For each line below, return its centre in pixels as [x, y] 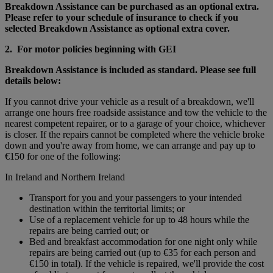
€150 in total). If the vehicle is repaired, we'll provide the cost [147, 263]
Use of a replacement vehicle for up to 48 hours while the [139, 219]
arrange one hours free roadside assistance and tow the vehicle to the [136, 112]
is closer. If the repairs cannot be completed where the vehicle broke [135, 134]
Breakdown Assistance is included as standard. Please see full [130, 69]
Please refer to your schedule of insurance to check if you [122, 17]
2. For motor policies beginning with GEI [90, 49]
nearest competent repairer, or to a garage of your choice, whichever [135, 123]
